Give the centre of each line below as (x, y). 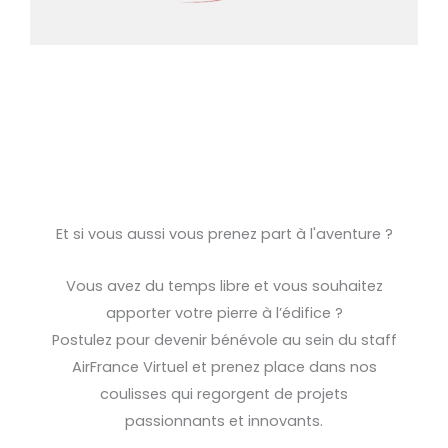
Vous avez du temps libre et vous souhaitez (224, 285)
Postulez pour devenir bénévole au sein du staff (224, 339)
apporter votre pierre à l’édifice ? (224, 312)
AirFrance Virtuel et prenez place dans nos (224, 366)
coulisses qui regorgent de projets (224, 393)
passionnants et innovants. (224, 420)
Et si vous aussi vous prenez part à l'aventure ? (224, 233)
